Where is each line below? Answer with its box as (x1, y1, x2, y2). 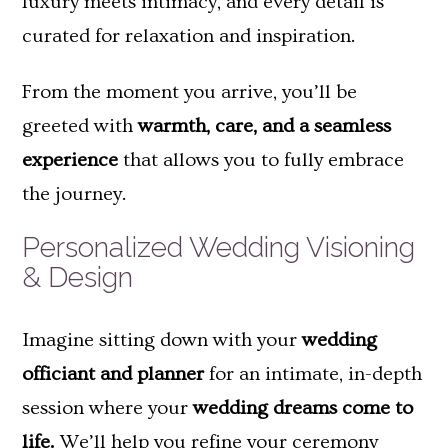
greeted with (22, 114, 138, 137)
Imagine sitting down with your (22, 329, 302, 352)
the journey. (22, 182, 126, 205)
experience (22, 148, 118, 171)
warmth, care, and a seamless (138, 114, 391, 137)
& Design (22, 260, 133, 294)
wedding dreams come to (193, 397, 413, 420)
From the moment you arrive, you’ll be (22, 80, 357, 103)
